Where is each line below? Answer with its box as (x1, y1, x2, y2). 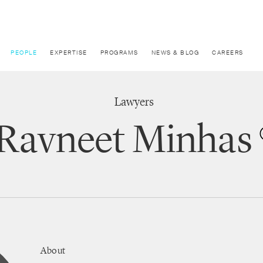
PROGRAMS (100, 49, 139, 56)
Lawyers (114, 95, 154, 109)
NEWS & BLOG (151, 49, 199, 56)
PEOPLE (11, 49, 37, 56)
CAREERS (212, 49, 244, 56)
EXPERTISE (50, 49, 87, 56)
